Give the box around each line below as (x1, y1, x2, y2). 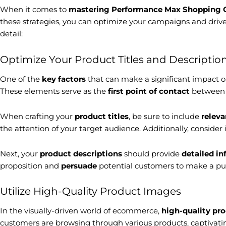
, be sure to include (129, 111, 201, 121)
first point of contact (108, 86, 190, 96)
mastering (69, 5, 109, 15)
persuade (61, 161, 97, 171)
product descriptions (40, 149, 122, 158)
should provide (122, 149, 182, 158)
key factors (42, 74, 86, 84)
